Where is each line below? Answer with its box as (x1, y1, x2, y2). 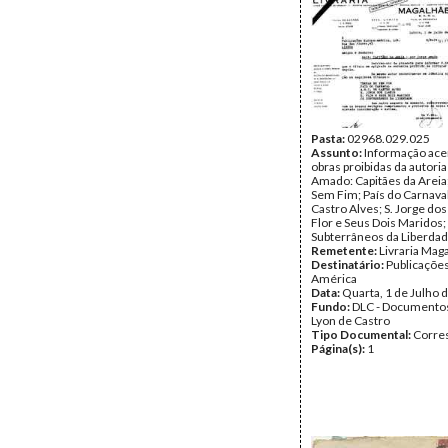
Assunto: (311, 145, 364, 160)
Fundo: (311, 299, 352, 314)
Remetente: (311, 243, 379, 258)
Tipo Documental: (311, 327, 413, 342)
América (311, 271, 357, 286)
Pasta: (311, 131, 347, 146)
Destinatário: (311, 257, 386, 272)
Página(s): (311, 341, 367, 356)
